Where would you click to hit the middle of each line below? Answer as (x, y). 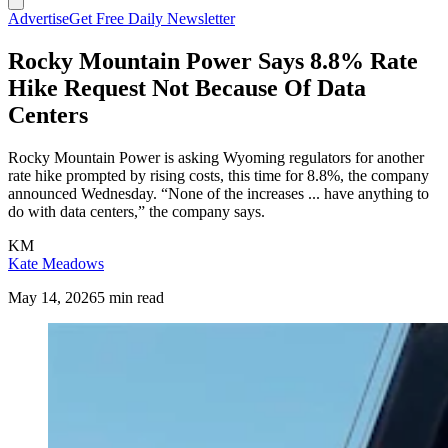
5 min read (130, 297)
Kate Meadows (56, 263)
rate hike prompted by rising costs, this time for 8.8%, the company (218, 175)
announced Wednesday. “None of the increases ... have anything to (218, 193)
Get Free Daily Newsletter (152, 18)
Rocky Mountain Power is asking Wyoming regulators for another (216, 157)
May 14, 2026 (52, 297)
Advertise (38, 18)
